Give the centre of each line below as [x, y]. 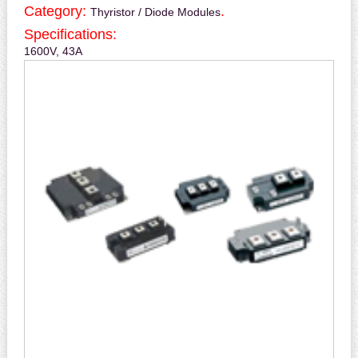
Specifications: [70, 35]
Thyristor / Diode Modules [155, 12]
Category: [57, 12]
